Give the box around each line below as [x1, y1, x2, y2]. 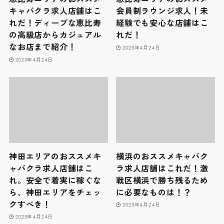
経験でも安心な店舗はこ [116, 17, 208, 29]
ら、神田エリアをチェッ [8, 186, 101, 198]
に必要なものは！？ [116, 186, 192, 198]
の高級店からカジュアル [8, 29, 101, 41]
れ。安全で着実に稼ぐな [8, 174, 101, 186]
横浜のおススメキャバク [116, 150, 208, 162]
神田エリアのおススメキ [8, 150, 101, 162]
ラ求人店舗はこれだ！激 [116, 162, 208, 174]
